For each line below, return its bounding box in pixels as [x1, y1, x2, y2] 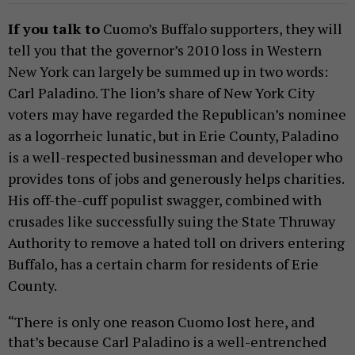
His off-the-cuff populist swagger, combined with [8, 189, 322, 209]
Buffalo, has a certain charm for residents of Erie [8, 254, 319, 273]
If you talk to [8, 18, 100, 38]
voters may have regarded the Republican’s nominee [8, 104, 346, 124]
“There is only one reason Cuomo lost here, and [8, 311, 315, 331]
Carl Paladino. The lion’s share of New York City [8, 82, 315, 102]
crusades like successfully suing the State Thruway [8, 211, 335, 231]
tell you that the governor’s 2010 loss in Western [8, 40, 322, 59]
